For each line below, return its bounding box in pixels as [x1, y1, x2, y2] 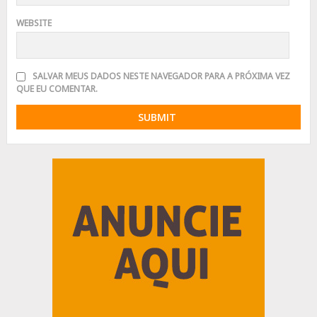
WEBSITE [16, 17, 52, 30]
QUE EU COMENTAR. [16, 83, 98, 96]
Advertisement [51, 158, 115, 171]
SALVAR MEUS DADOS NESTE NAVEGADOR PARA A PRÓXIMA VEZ [32, 70, 290, 83]
